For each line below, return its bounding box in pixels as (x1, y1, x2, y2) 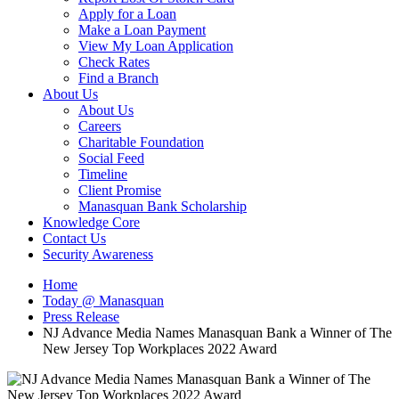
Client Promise (78, 183, 161, 199)
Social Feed (78, 151, 144, 167)
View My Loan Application (78, 38, 233, 54)
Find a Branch (78, 70, 159, 86)
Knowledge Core (43, 215, 140, 231)
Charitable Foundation (78, 134, 204, 151)
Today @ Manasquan (43, 293, 164, 309)
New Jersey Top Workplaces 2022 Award (43, 341, 277, 357)
